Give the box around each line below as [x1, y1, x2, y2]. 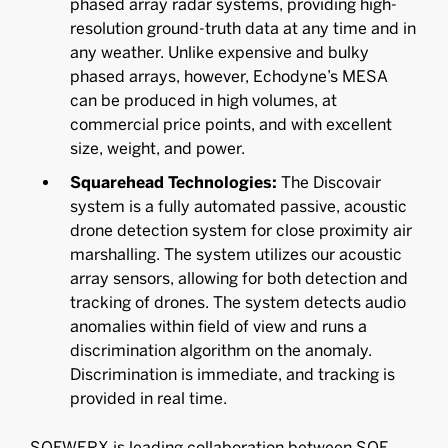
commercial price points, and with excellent [70, 115, 392, 134]
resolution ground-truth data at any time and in [70, 19, 416, 38]
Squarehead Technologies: [70, 173, 277, 192]
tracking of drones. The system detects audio [70, 293, 406, 312]
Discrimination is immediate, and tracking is [70, 365, 395, 384]
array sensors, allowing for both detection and [70, 269, 408, 288]
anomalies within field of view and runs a [70, 317, 367, 336]
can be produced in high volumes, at [70, 91, 337, 110]
